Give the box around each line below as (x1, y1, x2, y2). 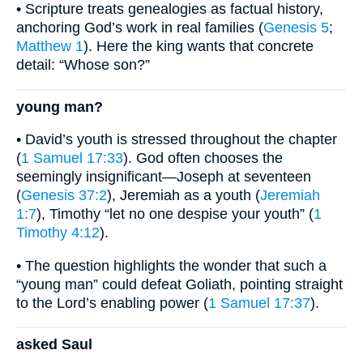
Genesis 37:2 (21, 187, 107, 204)
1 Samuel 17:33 (21, 150, 123, 167)
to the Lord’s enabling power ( (16, 294, 208, 311)
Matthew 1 (16, 38, 83, 55)
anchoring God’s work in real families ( (16, 19, 263, 36)
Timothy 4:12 (16, 224, 100, 241)
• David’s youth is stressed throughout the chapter (16, 131, 337, 148)
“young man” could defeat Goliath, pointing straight (16, 275, 343, 293)
